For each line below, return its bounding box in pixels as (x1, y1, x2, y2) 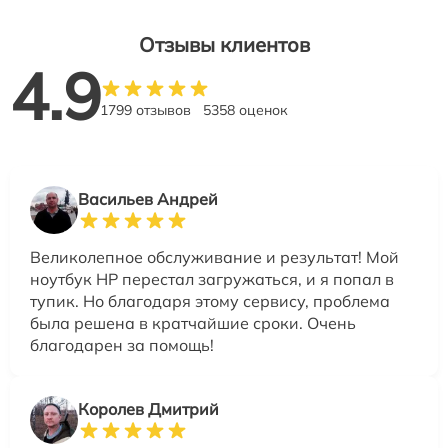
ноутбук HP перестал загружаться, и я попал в (30, 268, 394, 289)
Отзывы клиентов (138, 31, 310, 57)
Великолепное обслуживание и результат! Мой (30, 246, 399, 267)
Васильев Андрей (78, 188, 218, 209)
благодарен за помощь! (30, 334, 214, 355)
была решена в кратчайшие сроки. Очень (30, 312, 356, 333)
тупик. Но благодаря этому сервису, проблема (30, 290, 390, 311)
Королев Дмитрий (78, 398, 219, 419)
